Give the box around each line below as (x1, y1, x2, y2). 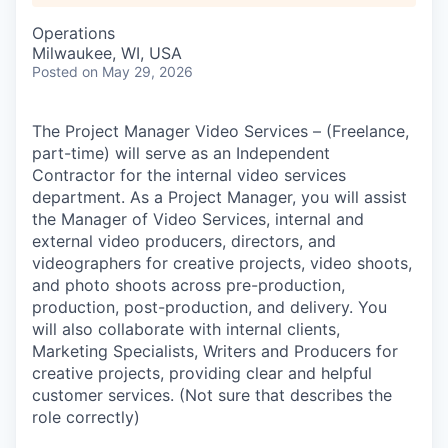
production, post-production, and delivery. (32, 297, 353, 317)
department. (32, 187, 130, 207)
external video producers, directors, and (32, 231, 336, 251)
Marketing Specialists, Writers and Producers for (32, 341, 398, 361)
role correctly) (32, 407, 140, 427)
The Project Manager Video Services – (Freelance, (32, 121, 409, 141)
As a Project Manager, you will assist (130, 187, 407, 207)
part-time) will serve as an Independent (32, 143, 330, 163)
